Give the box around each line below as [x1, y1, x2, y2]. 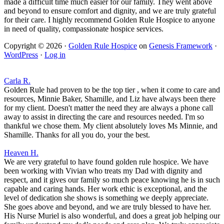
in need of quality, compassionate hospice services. [4, 24, 163, 33]
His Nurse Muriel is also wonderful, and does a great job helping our [4, 211, 220, 220]
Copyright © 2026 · [4, 41, 68, 50]
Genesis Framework [149, 41, 212, 50]
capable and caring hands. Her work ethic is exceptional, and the [4, 184, 207, 193]
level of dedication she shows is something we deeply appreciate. [4, 193, 208, 202]
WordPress [4, 50, 38, 59]
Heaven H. [4, 148, 38, 157]
